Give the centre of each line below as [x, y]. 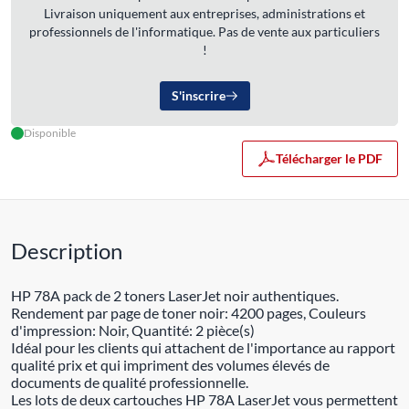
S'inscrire [198, 95]
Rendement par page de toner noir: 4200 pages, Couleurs [189, 313]
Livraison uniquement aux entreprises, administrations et [204, 13]
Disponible [50, 133]
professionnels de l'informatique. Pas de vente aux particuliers [204, 31]
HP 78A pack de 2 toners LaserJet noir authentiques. [175, 295]
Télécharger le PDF [329, 158]
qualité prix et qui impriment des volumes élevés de [170, 365]
